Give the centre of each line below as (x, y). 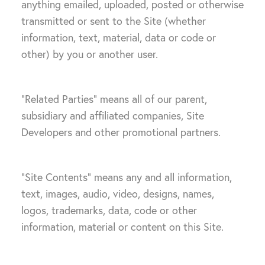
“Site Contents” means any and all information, (127, 177)
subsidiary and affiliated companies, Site (113, 116)
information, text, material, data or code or (119, 38)
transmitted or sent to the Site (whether (114, 21)
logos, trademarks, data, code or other (109, 210)
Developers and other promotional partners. (122, 132)
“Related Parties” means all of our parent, (114, 99)
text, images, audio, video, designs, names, (118, 194)
